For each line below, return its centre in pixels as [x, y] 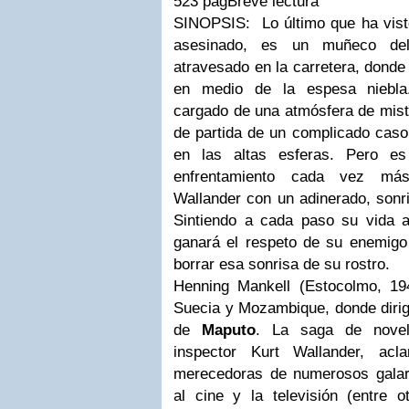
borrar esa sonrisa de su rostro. [282, 264]
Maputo [229, 330]
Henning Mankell [232, 286]
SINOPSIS [210, 23]
